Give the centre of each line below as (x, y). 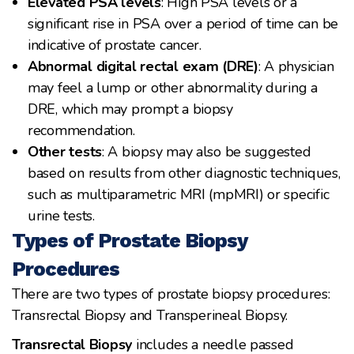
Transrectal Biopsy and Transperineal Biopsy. (150, 315)
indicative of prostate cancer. (115, 45)
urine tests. (61, 215)
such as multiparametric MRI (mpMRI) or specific (179, 194)
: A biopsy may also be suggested (207, 151)
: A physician (296, 66)
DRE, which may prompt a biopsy (130, 109)
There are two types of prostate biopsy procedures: (171, 294)
